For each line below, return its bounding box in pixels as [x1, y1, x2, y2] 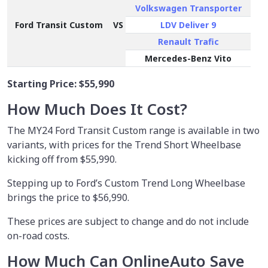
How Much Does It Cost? [7, 98, 187, 120]
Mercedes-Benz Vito [145, 52, 232, 64]
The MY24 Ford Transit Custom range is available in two [7, 123, 260, 137]
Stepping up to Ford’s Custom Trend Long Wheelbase [7, 176, 245, 190]
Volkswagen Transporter [135, 2, 242, 14]
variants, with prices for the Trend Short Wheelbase [7, 138, 241, 151]
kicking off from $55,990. [7, 152, 117, 166]
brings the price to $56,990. [7, 190, 129, 204]
